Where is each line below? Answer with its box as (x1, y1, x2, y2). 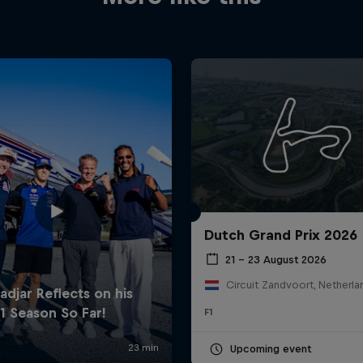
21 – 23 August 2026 (224, 253, 327, 266)
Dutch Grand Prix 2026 (203, 227, 357, 244)
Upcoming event (229, 343, 311, 356)
